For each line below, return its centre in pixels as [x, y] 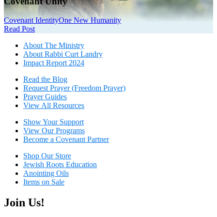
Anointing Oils [46, 173]
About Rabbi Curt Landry [63, 54]
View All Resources [54, 105]
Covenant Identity [31, 20]
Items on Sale [44, 182]
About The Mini [48, 45]
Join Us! [24, 202]
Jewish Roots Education [60, 164]
